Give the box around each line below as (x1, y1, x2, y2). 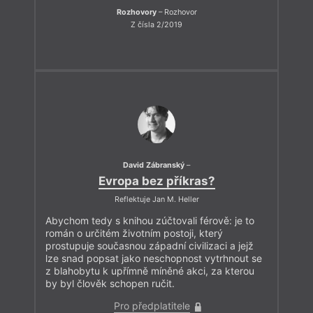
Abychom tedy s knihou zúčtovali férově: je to (45, 214, 254, 227)
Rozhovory (116, 8, 156, 17)
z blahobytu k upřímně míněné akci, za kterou (45, 265, 254, 277)
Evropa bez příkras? (98, 174, 215, 189)
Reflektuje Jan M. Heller (114, 195, 199, 205)
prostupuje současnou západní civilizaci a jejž (45, 240, 254, 252)
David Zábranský (123, 161, 184, 170)
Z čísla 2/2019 (131, 20, 182, 30)
